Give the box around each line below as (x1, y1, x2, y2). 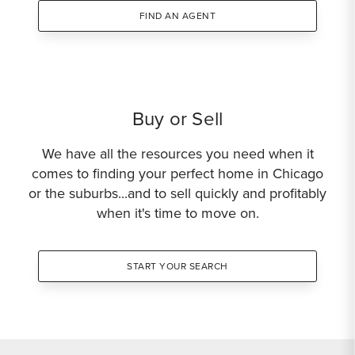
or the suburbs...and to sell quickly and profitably (29, 183, 326, 204)
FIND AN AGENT (139, 9, 216, 23)
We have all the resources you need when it (41, 143, 314, 164)
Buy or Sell (132, 105, 223, 133)
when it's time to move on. (96, 203, 259, 223)
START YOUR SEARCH (127, 259, 228, 273)
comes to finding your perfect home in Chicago (32, 163, 323, 184)
